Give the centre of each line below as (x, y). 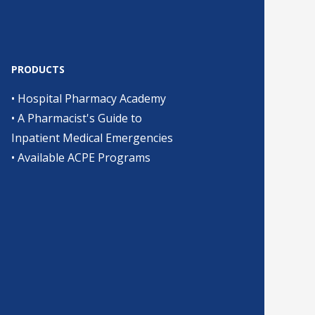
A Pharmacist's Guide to (80, 118)
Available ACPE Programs (84, 157)
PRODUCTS (38, 69)
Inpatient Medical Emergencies (92, 138)
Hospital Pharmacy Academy (92, 98)
